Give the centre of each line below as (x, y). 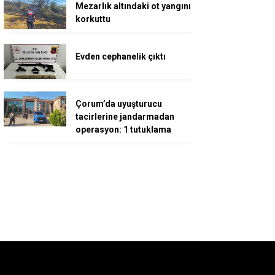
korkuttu (93, 19)
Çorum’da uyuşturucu (119, 103)
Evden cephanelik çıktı (121, 56)
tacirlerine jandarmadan (125, 116)
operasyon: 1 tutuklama (123, 129)
